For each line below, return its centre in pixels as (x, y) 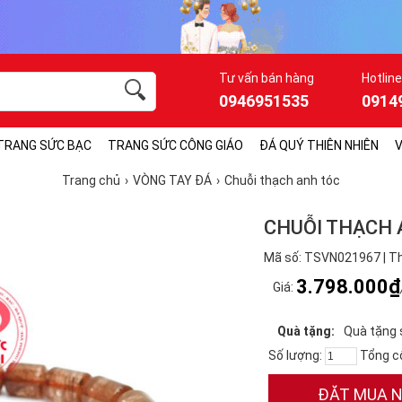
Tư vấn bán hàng (267, 78)
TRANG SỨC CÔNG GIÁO (175, 145)
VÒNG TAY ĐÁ (172, 180)
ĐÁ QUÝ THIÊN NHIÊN (319, 145)
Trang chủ (91, 180)
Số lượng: (297, 355)
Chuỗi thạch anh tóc (282, 180)
